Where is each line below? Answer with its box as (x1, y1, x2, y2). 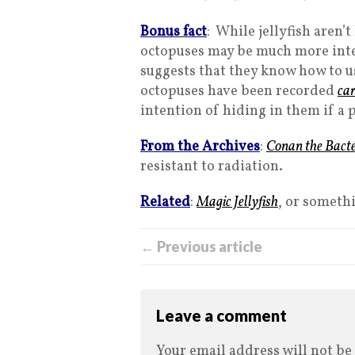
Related (140, 193, 190, 212)
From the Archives (140, 137, 260, 157)
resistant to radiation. (140, 157, 283, 177)
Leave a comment (156, 306, 287, 325)
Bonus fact (140, 22, 207, 42)
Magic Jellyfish (197, 193, 278, 212)
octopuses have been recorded (140, 82, 338, 101)
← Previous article (140, 238, 262, 255)
